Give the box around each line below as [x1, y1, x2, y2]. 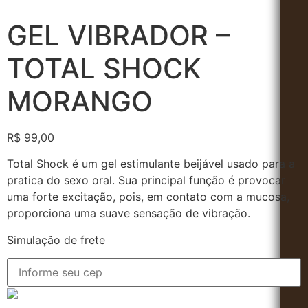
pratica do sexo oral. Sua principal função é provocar [7, 173, 285, 188]
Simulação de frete [7, 232, 105, 247]
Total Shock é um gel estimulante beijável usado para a [7, 157, 295, 171]
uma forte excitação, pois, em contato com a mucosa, [7, 190, 289, 204]
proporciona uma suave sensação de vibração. [7, 206, 250, 221]
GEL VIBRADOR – [7, 19, 230, 52]
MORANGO [7, 85, 153, 118]
